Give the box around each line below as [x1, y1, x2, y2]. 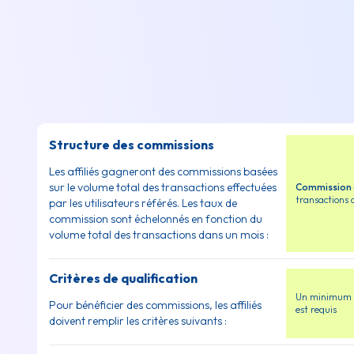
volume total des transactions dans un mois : [49, 228, 269, 243]
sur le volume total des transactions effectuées [49, 180, 277, 195]
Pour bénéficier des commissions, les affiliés [49, 298, 262, 313]
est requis [296, 303, 337, 316]
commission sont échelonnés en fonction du [49, 212, 262, 227]
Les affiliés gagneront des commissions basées [49, 164, 277, 179]
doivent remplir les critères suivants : [49, 314, 227, 329]
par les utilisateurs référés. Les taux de [49, 196, 237, 211]
